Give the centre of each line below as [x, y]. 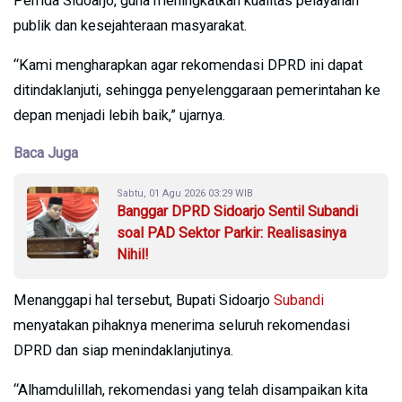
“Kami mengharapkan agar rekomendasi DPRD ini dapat [188, 65]
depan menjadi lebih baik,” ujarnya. [119, 115]
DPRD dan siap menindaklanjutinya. [123, 350]
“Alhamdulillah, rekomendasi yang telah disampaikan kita [191, 389]
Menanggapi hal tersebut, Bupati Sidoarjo [144, 300]
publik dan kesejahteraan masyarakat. [130, 25]
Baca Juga [46, 153]
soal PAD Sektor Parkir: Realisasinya [232, 232]
